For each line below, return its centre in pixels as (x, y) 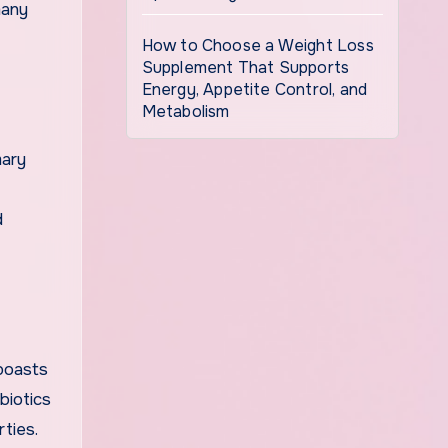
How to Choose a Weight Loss (257, 45)
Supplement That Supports (245, 67)
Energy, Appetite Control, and (254, 89)
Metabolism (185, 111)
